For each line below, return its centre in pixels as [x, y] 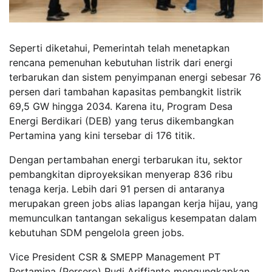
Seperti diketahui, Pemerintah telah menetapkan [119, 48]
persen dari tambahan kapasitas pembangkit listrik [125, 91]
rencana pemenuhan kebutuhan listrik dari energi [121, 62]
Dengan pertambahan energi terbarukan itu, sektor [126, 159]
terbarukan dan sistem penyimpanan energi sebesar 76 [135, 77]
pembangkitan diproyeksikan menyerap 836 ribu [121, 174]
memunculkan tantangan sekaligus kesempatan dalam [133, 218]
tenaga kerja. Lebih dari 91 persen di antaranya [117, 189]
